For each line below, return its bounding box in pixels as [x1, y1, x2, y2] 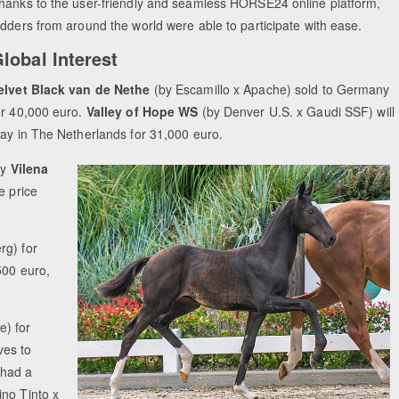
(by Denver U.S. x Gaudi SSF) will [198, 102, 395, 121]
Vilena [10, 159, 49, 178]
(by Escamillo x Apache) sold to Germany [153, 80, 390, 99]
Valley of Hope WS [85, 102, 199, 121]
